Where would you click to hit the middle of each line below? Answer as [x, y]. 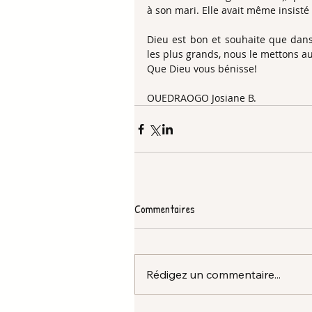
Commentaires [165, 209]
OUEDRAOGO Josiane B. [203, 98]
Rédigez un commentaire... [213, 274]
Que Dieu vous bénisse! [203, 69]
